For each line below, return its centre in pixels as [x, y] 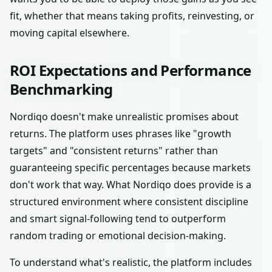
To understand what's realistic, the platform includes [131, 262]
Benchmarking [61, 89]
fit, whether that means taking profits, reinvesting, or [132, 16]
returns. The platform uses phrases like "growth [121, 134]
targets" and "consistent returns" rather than [114, 151]
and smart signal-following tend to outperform [118, 219]
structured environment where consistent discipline [129, 202]
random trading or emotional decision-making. [118, 236]
